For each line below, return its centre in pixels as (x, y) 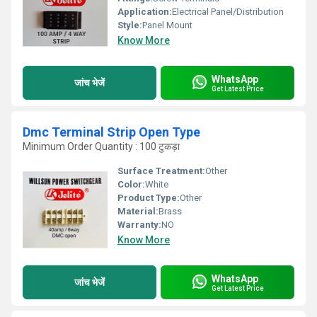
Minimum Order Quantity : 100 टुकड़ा (101, 146)
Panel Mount (167, 25)
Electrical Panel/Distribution (228, 12)
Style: (130, 25)
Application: (145, 12)
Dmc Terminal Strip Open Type (111, 132)
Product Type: (149, 198)
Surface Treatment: (161, 171)
